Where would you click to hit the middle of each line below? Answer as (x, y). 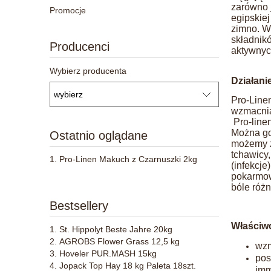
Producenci (80, 46)
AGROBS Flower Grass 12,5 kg (119, 241)
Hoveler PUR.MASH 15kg (108, 253)
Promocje (68, 10)
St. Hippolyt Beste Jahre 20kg (116, 229)
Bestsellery (79, 205)
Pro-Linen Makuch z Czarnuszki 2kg (128, 159)
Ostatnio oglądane (99, 135)
